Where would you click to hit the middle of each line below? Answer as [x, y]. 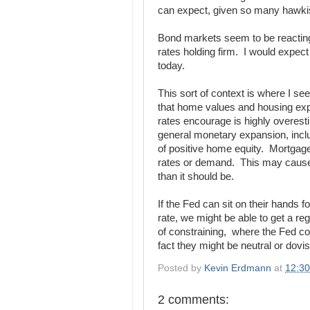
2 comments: [193, 299]
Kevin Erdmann [238, 268]
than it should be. [196, 176]
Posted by [181, 268]
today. [171, 66]
